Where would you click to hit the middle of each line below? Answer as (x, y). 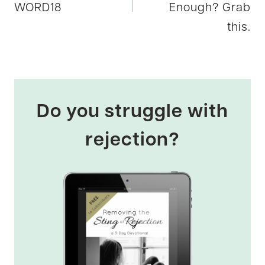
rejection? (132, 140)
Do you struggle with (132, 112)
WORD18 (38, 8)
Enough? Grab (210, 8)
